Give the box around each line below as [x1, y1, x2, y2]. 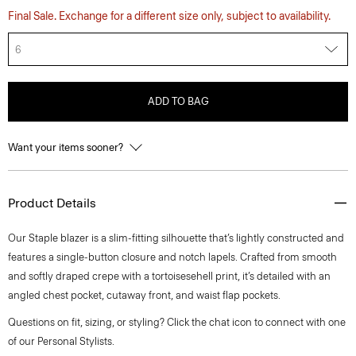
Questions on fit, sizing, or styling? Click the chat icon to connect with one [8, 316, 346, 328]
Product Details [8, 195, 96, 211]
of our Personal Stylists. [8, 335, 114, 347]
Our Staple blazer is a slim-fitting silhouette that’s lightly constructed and [8, 232, 344, 244]
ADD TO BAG [147, 95, 209, 107]
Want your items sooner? [8, 141, 126, 153]
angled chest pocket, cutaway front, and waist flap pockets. [8, 289, 281, 301]
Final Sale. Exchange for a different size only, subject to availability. [8, 10, 331, 23]
